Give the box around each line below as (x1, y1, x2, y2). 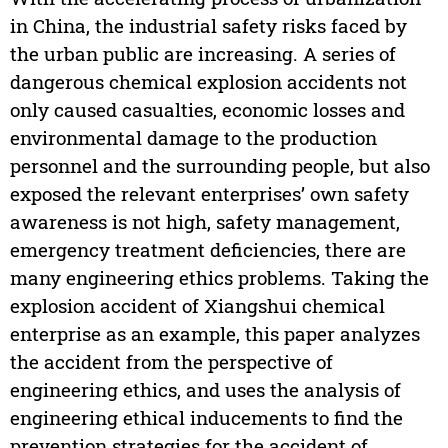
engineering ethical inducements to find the (9, 404, 403, 430)
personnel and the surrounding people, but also (9, 152, 430, 178)
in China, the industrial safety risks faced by (9, 12, 407, 38)
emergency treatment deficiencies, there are (9, 236, 406, 262)
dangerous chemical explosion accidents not (9, 68, 407, 94)
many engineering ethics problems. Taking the (9, 264, 429, 290)
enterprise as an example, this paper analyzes (9, 320, 420, 346)
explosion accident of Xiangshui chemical (9, 292, 385, 318)
